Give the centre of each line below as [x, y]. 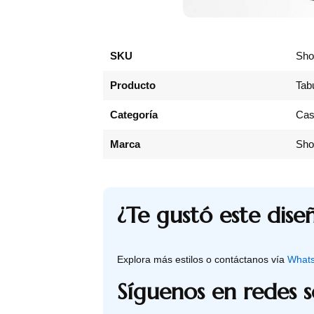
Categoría [134, 114]
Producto [133, 85]
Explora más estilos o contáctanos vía [202, 259]
